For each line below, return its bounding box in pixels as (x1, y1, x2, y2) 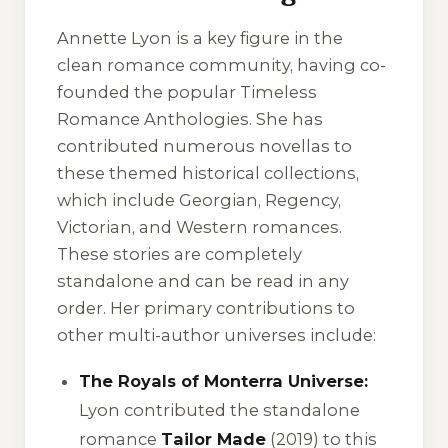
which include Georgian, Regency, (57, 190, 341, 211)
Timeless (240, 82, 317, 103)
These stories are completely (57, 244, 302, 265)
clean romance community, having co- (57, 55, 386, 76)
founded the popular (57, 82, 240, 103)
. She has (249, 109, 323, 130)
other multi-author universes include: (57, 325, 376, 346)
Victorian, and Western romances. (57, 217, 342, 238)
